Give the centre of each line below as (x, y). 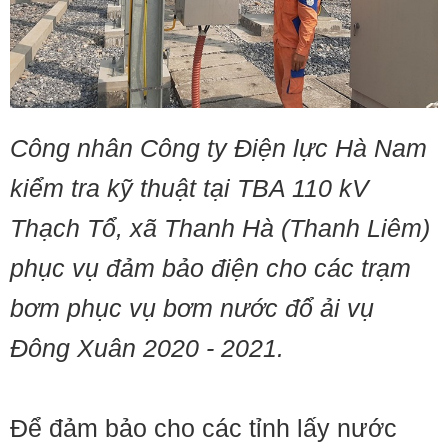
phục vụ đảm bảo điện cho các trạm (210, 268)
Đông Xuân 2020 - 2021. (147, 348)
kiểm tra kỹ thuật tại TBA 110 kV (189, 188)
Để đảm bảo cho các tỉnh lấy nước (203, 428)
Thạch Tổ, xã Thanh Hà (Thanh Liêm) (220, 228)
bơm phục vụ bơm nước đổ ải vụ (192, 308)
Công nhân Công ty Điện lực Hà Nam (218, 148)
